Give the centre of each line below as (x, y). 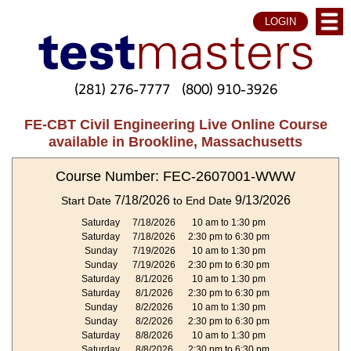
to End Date (202, 201)
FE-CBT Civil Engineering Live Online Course (175, 124)
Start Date (87, 201)
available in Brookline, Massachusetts (175, 141)
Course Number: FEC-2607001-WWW (175, 177)
